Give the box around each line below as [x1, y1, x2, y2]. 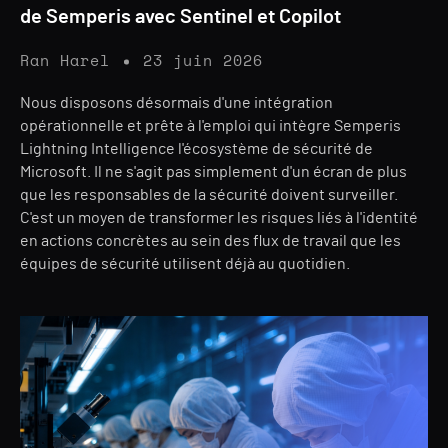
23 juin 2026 [143, 54, 263, 69]
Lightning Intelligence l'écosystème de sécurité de [20, 141, 373, 157]
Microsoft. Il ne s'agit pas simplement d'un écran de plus [20, 164, 407, 180]
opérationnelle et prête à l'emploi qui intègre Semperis [20, 118, 401, 134]
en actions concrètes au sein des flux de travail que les [20, 233, 401, 249]
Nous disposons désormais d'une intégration [20, 95, 333, 111]
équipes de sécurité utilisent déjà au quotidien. [20, 256, 350, 272]
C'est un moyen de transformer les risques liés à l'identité [20, 210, 418, 226]
